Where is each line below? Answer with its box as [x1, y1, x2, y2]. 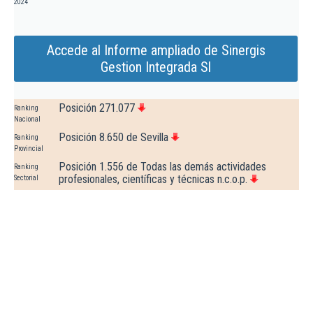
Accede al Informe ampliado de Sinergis [46, 42, 265, 59]
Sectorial [14, 174, 38, 182]
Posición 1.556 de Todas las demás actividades [59, 160, 266, 174]
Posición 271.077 [59, 101, 135, 115]
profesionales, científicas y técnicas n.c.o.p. [59, 173, 247, 187]
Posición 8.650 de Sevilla [59, 131, 168, 145]
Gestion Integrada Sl [101, 59, 211, 76]
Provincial [14, 145, 43, 153]
